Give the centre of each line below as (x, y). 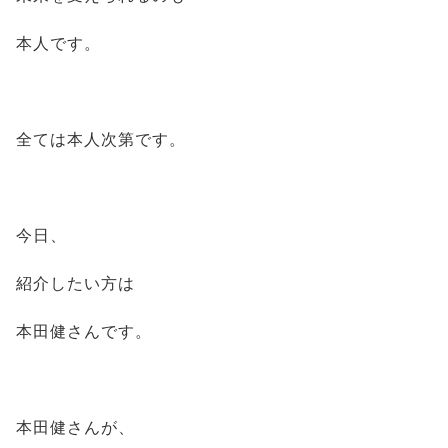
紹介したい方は (75, 283)
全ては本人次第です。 (101, 139)
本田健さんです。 (84, 331)
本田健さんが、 (75, 427)
